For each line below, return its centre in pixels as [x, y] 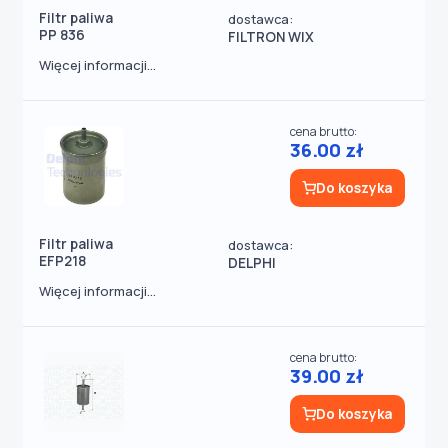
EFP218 [62, 261]
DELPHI [252, 263]
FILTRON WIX [271, 37]
